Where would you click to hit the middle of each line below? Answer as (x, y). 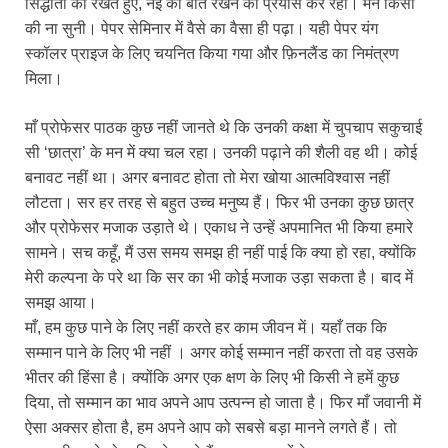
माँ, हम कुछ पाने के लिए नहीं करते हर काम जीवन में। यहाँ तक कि (206, 328)
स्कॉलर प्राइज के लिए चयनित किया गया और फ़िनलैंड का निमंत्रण (212, 54)
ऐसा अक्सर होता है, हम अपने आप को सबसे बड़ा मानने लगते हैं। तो (211, 428)
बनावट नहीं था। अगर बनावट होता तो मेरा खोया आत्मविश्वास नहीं (207, 178)
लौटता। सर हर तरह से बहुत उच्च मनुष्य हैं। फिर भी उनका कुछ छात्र (219, 203)
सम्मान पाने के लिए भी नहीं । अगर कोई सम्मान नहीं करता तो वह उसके (221, 353)
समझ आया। (61, 303)
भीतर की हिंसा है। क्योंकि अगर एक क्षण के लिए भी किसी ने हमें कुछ (212, 378)
